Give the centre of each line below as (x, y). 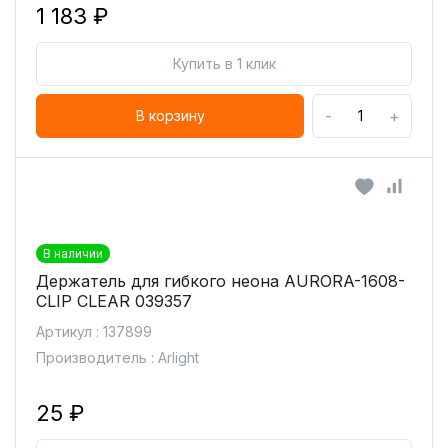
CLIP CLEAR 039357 (114, 301)
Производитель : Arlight (117, 357)
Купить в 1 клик (224, 63)
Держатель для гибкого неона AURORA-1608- (220, 281)
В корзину (170, 115)
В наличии (73, 253)
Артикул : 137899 (94, 331)
